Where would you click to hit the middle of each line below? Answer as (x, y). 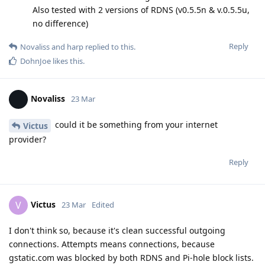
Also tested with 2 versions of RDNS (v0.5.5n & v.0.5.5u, (141, 10)
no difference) (60, 24)
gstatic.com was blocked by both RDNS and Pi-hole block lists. (131, 258)
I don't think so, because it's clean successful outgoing (117, 231)
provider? (28, 140)
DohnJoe (35, 61)
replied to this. (109, 47)
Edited (103, 204)
